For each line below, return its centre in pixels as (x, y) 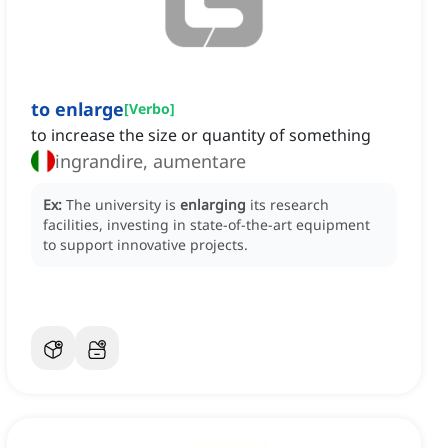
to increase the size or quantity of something (201, 135)
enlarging (213, 205)
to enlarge (77, 109)
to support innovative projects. (145, 245)
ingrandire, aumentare (150, 161)
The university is (123, 205)
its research (289, 205)
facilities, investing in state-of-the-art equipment (206, 225)
